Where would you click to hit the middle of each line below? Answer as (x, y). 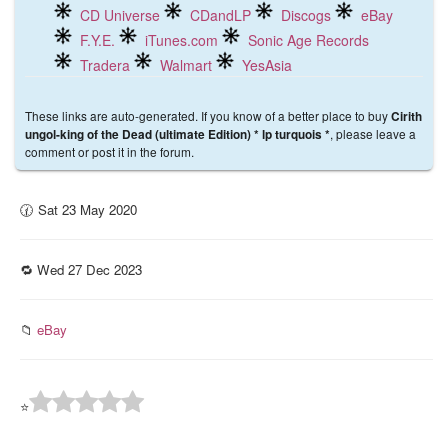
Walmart (186, 65)
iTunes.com (181, 40)
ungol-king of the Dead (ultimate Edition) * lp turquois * (177, 134)
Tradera (105, 65)
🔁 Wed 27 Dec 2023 (81, 269)
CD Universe (120, 15)
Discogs (306, 15)
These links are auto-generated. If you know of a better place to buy (208, 115)
